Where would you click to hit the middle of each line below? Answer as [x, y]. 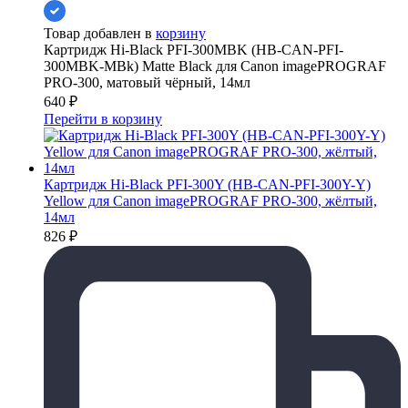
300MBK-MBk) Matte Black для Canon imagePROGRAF [215, 66]
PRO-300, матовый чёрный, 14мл [147, 82]
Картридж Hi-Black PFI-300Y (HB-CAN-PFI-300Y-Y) [207, 184]
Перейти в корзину [103, 118]
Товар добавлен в [100, 33]
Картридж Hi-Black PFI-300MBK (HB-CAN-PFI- [194, 49]
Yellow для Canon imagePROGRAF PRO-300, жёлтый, [210, 200]
